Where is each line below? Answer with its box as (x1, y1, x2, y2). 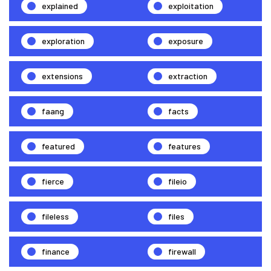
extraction (168, 70, 207, 81)
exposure (168, 35, 203, 46)
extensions (42, 70, 83, 81)
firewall (168, 246, 196, 256)
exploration (42, 35, 85, 46)
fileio (168, 175, 187, 186)
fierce (42, 175, 64, 186)
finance (42, 246, 70, 256)
